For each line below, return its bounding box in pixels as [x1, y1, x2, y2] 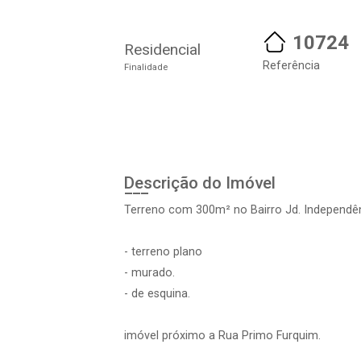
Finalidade [124, 62, 168, 73]
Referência [263, 59, 320, 73]
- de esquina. [124, 287, 190, 301]
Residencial [124, 40, 201, 59]
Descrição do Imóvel [124, 173, 276, 193]
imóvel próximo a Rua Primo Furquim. [124, 329, 321, 342]
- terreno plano [124, 245, 202, 259]
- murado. [124, 266, 175, 280]
